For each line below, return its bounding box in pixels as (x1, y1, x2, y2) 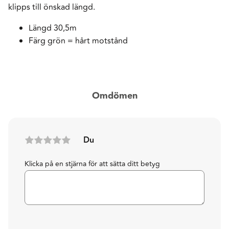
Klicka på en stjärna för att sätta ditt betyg (25, 158, 160, 169)
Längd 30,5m (29, 21, 77, 34)
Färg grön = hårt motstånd (29, 34, 128, 47)
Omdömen (91, 88, 138, 103)
